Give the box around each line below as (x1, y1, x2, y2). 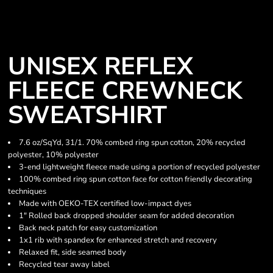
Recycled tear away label (19, 259, 110, 270)
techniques (8, 186, 46, 197)
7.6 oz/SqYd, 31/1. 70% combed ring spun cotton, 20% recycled (19, 137, 246, 148)
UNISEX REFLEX (8, 50, 193, 83)
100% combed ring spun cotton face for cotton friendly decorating (19, 174, 252, 185)
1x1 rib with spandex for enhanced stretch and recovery (19, 235, 217, 246)
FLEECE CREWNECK (8, 74, 243, 107)
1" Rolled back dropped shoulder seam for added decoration (19, 210, 234, 221)
